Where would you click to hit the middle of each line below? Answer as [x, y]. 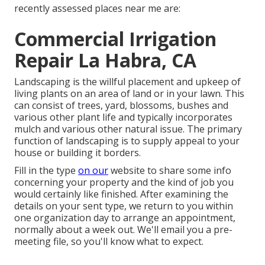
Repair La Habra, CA [105, 60]
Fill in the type [46, 170]
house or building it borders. [77, 152]
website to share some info [170, 170]
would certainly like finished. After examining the [121, 194]
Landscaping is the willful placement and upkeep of [127, 81]
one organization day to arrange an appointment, [125, 217]
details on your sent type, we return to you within [124, 206]
